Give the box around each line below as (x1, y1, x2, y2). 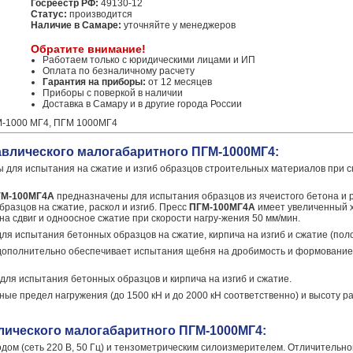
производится (67, 9, 132, 20)
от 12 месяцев (146, 76, 212, 87)
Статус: (31, 9, 67, 20)
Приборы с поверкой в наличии (43, 87, 183, 98)
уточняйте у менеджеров (121, 20, 236, 31)
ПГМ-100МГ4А (189, 202, 255, 213)
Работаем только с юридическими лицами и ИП (43, 54, 255, 65)
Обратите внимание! (31, 43, 146, 55)
